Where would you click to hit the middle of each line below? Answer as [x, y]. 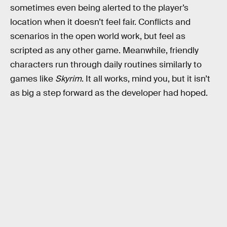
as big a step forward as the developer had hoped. [109, 93]
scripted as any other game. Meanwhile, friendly [104, 50]
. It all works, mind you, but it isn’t [146, 79]
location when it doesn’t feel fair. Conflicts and [100, 22]
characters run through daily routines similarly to [106, 64]
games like [33, 79]
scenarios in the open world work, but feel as [98, 36]
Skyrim [68, 79]
